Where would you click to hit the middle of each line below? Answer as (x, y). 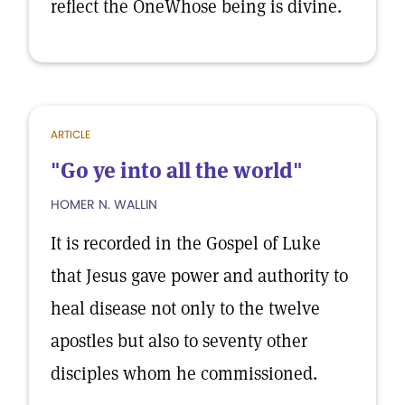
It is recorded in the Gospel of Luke (186, 243)
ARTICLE (71, 134)
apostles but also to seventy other (179, 341)
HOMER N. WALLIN (104, 204)
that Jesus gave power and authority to (199, 276)
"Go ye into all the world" (177, 170)
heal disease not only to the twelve (185, 308)
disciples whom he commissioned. (184, 373)
